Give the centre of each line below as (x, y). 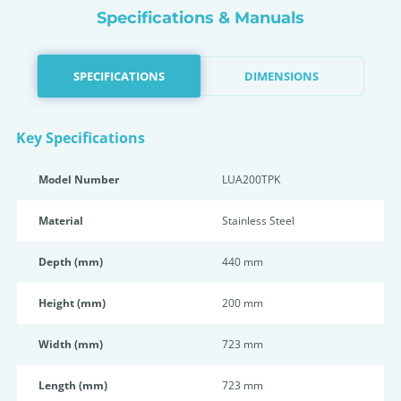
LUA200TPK (251, 179)
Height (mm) (72, 303)
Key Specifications (81, 138)
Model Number (79, 179)
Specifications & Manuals (200, 18)
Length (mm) (73, 385)
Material (61, 221)
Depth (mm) (71, 262)
